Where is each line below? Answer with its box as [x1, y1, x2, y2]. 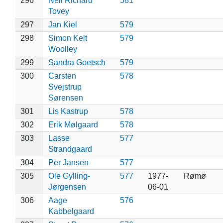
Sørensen [48, 93, 83, 102]
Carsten [48, 71, 76, 80]
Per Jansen [48, 158, 89, 167]
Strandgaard [48, 144, 92, 153]
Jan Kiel [48, 20, 77, 29]
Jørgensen [48, 182, 86, 191]
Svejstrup [48, 82, 82, 91]
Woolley [48, 44, 77, 53]
